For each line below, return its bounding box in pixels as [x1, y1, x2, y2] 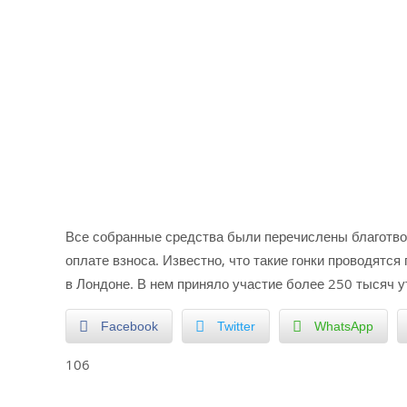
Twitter [217, 318, 256, 333]
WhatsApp [314, 318, 374, 333]
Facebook [101, 318, 159, 333]
